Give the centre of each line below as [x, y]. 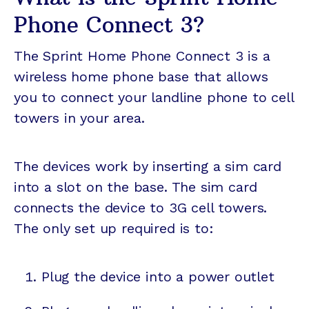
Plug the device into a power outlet [158, 277]
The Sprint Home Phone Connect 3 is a [142, 56]
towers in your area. [79, 118]
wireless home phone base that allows [141, 77]
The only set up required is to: [114, 229]
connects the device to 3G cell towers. [141, 208]
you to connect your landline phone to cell [154, 98]
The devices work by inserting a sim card [148, 167]
